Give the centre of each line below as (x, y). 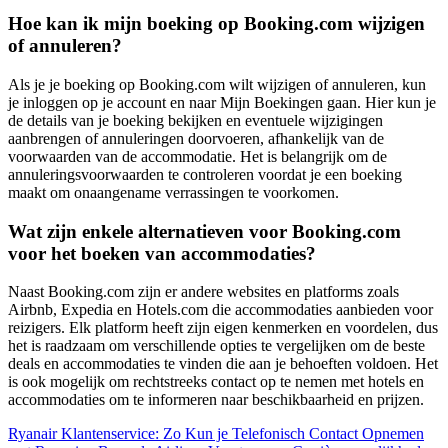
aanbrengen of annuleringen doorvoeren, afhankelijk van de (196, 138)
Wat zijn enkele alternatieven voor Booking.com (204, 231)
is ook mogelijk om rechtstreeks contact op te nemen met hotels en (216, 382)
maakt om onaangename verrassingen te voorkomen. (173, 192)
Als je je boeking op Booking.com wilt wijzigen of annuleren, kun (217, 84)
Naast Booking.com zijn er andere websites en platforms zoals (203, 292)
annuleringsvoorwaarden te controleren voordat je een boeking (205, 174)
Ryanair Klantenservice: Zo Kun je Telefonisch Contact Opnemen (216, 434)
